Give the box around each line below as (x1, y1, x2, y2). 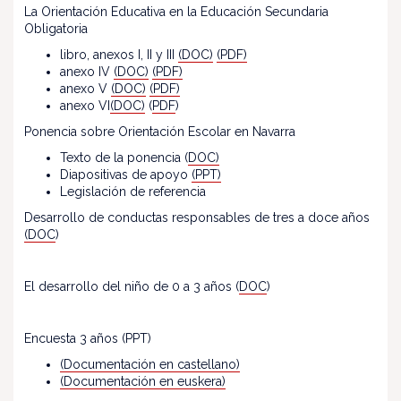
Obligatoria (24, 21, 88, 36)
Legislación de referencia (60, 184, 206, 199)
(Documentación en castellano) (60, 357, 240, 371)
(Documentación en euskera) (60, 374, 226, 388)
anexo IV (60, 64, 114, 79)
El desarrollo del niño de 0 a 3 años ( (24, 279, 239, 294)
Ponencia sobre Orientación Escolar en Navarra (24, 124, 295, 139)
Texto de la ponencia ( (60, 150, 188, 165)
